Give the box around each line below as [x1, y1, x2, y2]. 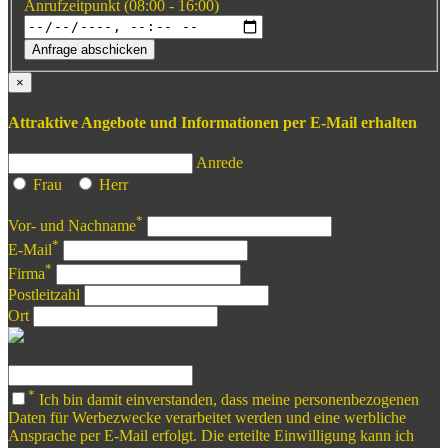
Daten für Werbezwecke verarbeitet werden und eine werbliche [8, 408, 406, 426]
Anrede [196, 154, 243, 172]
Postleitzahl [8, 286, 80, 304]
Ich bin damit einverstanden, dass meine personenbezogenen [35, 390, 419, 408]
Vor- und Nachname [8, 216, 136, 234]
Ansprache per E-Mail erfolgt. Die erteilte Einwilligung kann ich [8, 426, 414, 444]
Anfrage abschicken [32, 41, 147, 57]
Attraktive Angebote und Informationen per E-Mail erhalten [8, 113, 417, 131]
